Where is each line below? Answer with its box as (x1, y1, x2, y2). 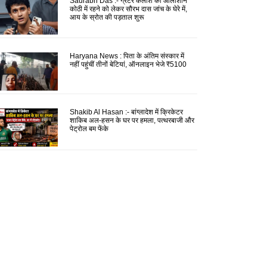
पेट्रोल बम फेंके (69, 125, 108, 133)
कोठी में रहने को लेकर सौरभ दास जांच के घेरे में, (69, 4, 187, 13)
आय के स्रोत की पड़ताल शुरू (69, 13, 144, 21)
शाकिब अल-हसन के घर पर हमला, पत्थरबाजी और (69, 116, 194, 125)
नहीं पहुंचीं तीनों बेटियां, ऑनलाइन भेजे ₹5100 (69, 60, 187, 69)
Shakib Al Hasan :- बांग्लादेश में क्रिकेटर (69, 108, 183, 117)
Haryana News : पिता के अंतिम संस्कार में (69, 52, 184, 61)
